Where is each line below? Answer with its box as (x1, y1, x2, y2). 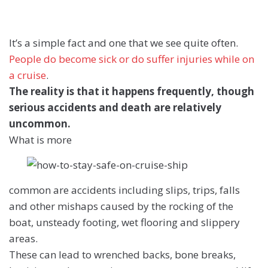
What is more (9, 133, 74, 147)
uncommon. (9, 117, 71, 131)
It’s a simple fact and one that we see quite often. (9, 36, 238, 50)
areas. (9, 232, 38, 246)
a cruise (9, 68, 46, 83)
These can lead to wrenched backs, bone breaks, (9, 248, 236, 262)
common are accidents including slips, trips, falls (9, 183, 240, 197)
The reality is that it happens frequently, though (9, 84, 254, 99)
